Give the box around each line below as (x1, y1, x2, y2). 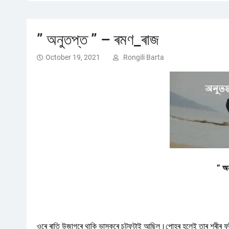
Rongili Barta (123, 53, 164, 62)
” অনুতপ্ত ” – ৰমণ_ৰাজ (37, 31, 159, 49)
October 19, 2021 (45, 53, 100, 62)
